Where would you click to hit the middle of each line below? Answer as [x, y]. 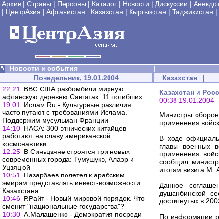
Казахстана [21, 191]
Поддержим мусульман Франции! [56, 120]
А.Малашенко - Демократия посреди [83, 214]
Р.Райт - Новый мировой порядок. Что [84, 198]
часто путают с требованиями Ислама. [65, 112]
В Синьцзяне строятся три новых [77, 152]
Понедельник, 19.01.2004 [76, 78]
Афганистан [66, 12]
